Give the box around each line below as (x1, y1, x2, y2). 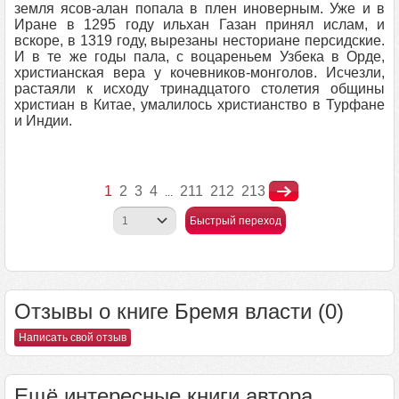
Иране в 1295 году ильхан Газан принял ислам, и (14, 17, 385, 32)
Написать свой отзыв (19, 331, 126, 344)
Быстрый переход (190, 215, 281, 227)
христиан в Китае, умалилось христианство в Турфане (14, 97, 385, 112)
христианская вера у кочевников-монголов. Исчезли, (14, 65, 385, 80)
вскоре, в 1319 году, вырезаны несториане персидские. (14, 33, 385, 48)
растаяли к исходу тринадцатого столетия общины (14, 81, 385, 96)
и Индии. (14, 113, 72, 128)
